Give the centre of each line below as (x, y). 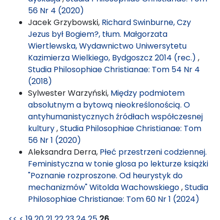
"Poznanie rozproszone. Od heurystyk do (105, 175)
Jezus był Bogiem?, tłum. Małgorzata (98, 34)
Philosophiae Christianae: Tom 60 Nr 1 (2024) (114, 199)
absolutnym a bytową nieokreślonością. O (109, 105)
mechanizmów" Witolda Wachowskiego (105, 187)
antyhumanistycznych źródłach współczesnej (115, 116)
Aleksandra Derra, (64, 152)
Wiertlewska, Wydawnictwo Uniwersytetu (107, 46)
